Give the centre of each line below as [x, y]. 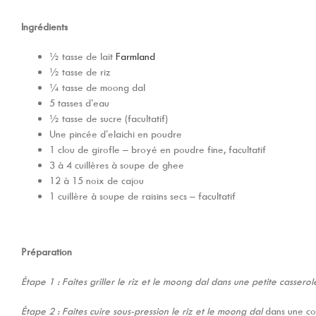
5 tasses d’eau [79, 103]
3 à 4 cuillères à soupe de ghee [117, 165]
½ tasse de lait [83, 56]
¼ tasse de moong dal [97, 87]
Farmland [135, 56]
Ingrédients [44, 27]
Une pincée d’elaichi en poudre [116, 134]
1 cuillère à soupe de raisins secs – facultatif [142, 196]
